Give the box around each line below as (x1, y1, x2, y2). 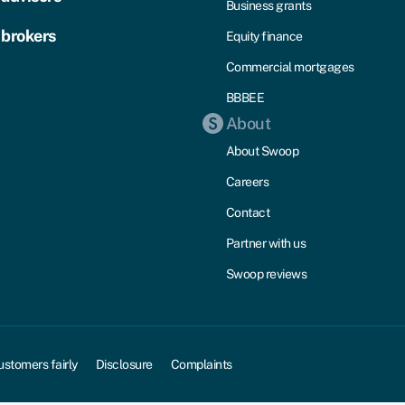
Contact (225, 204, 270, 220)
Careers (225, 174, 269, 189)
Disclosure (95, 356, 153, 372)
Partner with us (225, 235, 306, 250)
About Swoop (225, 143, 299, 158)
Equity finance (225, 28, 303, 43)
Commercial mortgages (225, 59, 354, 74)
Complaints (170, 356, 232, 372)
